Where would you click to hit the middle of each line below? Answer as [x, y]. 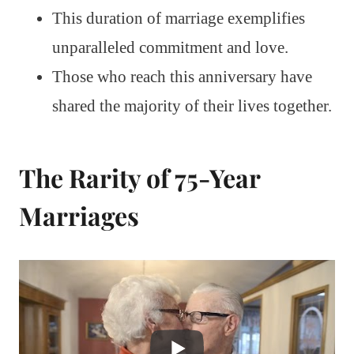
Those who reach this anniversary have [182, 76]
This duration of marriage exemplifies [179, 18]
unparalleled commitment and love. [170, 47]
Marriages [79, 215]
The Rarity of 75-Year [139, 177]
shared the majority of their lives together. [192, 105]
